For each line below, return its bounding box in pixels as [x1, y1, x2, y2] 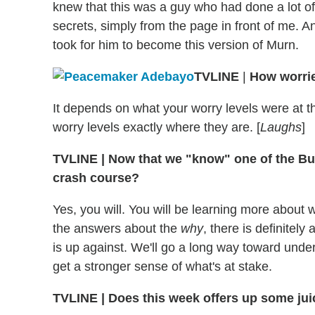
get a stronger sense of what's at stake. [53, 259, 272, 274]
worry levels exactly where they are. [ [53, 120, 260, 134]
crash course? [53, 170, 139, 185]
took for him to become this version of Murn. [53, 37, 299, 52]
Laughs [260, 120, 302, 134]
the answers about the [53, 221, 181, 236]
